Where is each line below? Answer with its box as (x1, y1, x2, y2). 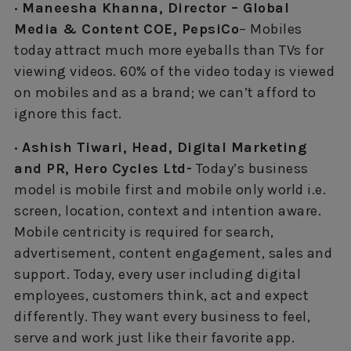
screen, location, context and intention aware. (14, 201, 321, 219)
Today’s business (192, 159, 309, 177)
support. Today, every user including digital (14, 265, 301, 283)
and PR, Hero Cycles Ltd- (14, 159, 192, 177)
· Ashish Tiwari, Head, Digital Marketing (14, 138, 306, 156)
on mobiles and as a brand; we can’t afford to (14, 83, 317, 101)
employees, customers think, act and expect (14, 286, 309, 304)
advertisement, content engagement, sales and (14, 244, 332, 262)
